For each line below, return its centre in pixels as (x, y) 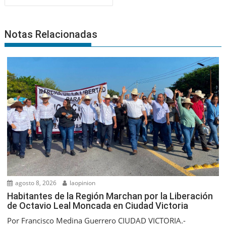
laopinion (82, 183)
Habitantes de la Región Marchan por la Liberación (110, 196)
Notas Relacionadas (51, 35)
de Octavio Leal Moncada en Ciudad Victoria (98, 205)
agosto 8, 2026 (35, 183)
